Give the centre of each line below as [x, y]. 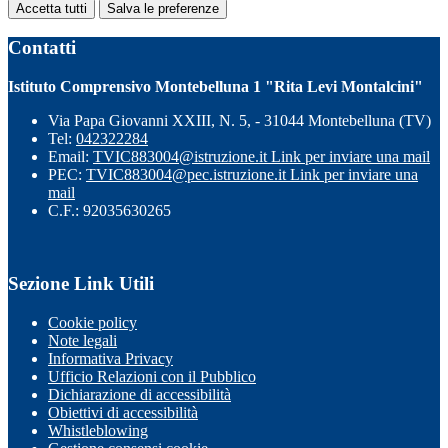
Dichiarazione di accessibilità [139, 394]
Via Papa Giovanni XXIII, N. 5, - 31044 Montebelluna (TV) [239, 121]
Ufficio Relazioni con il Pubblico [152, 376]
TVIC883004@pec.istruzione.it [188, 175]
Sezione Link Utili [81, 283]
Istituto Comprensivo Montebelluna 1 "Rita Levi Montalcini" [215, 87]
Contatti [42, 48]
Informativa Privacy [110, 358]
